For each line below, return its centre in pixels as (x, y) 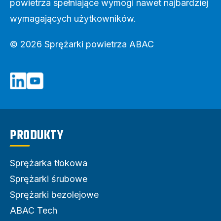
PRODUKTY (37, 136)
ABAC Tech (34, 211)
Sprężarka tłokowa (49, 163)
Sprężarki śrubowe (49, 179)
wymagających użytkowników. (73, 19)
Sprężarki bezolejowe (54, 195)
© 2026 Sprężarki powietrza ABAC (83, 44)
